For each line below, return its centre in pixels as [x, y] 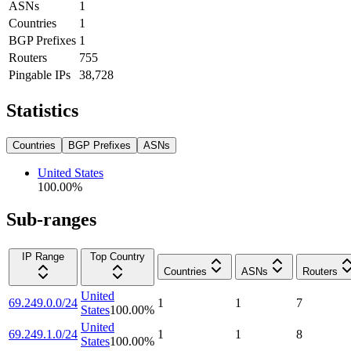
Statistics [42, 110]
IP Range [43, 257]
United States [71, 172]
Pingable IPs [40, 74]
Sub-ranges [51, 220]
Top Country [118, 257]
